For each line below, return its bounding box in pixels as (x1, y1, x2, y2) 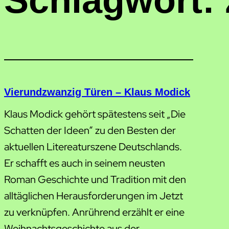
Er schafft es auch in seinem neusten (4, 156, 165, 170)
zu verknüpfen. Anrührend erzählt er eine (4, 205, 185, 219)
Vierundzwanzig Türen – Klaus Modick (4, 86, 190, 98)
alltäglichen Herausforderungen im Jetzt (4, 189, 183, 202)
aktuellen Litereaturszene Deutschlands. (4, 140, 182, 153)
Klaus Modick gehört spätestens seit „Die (4, 107, 186, 121)
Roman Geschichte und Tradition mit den (4, 173, 186, 186)
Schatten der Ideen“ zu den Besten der (4, 124, 176, 137)
